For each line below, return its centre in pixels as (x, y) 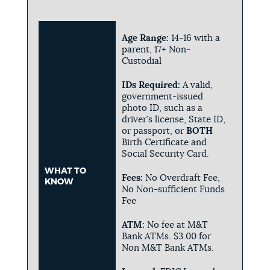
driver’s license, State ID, (173, 119)
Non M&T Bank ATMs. (168, 248)
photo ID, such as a (162, 108)
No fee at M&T (176, 225)
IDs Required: (151, 85)
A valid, (196, 85)
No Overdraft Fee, (182, 178)
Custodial (141, 61)
